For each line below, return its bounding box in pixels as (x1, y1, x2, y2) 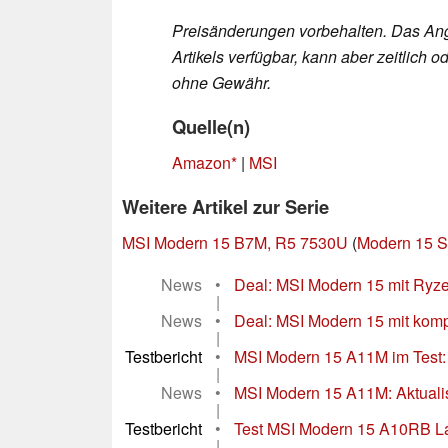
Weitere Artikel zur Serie (122, 192, 329, 220)
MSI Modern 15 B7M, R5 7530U (122, 230, 348, 254)
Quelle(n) (172, 112, 250, 140)
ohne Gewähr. (172, 70, 271, 94)
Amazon (172, 150, 231, 174)
